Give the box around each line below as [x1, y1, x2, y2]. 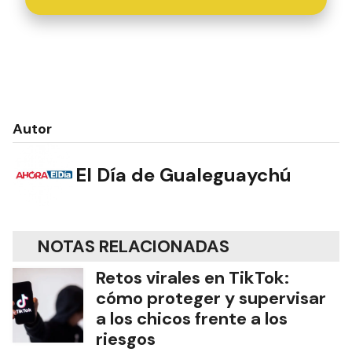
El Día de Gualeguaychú [75, 162, 291, 187]
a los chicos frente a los [96, 307, 288, 330]
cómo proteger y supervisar [96, 287, 326, 310]
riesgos [96, 328, 156, 350]
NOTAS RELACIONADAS [38, 235, 229, 258]
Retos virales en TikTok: [96, 266, 289, 289]
